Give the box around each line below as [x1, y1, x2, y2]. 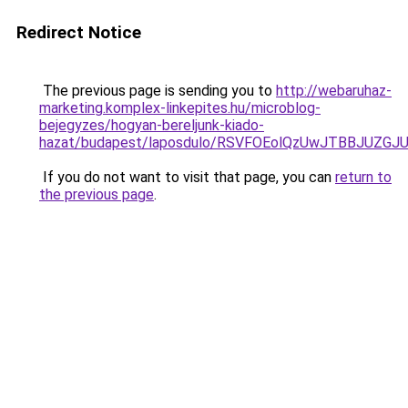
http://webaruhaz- [276, 82, 392, 99]
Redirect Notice [16, 22, 141, 43]
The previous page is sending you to [39, 82, 276, 99]
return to [335, 168, 392, 186]
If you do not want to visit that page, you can [39, 168, 335, 186]
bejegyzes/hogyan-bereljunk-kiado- [39, 117, 264, 134]
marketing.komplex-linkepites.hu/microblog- [39, 99, 321, 117]
